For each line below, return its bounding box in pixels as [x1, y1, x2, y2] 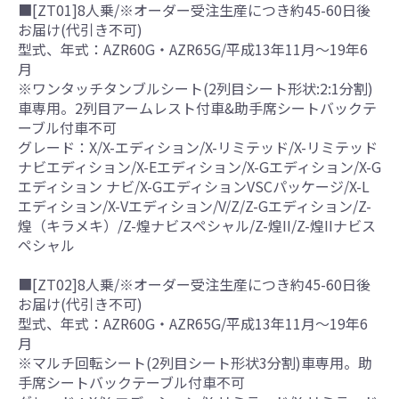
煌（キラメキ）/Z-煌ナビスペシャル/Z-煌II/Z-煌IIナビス [18, 214, 376, 236]
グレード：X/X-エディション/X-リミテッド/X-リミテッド [18, 135, 378, 158]
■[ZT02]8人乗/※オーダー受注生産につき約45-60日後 [18, 273, 370, 295]
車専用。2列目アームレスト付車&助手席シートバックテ [18, 96, 377, 118]
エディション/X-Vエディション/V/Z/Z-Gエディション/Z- [18, 194, 371, 216]
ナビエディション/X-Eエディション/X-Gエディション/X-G [18, 155, 381, 177]
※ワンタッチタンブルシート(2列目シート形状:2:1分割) [18, 77, 373, 99]
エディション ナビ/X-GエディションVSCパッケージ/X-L [18, 175, 370, 197]
